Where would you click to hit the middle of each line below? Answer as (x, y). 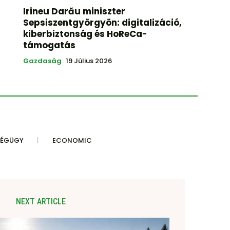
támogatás (49, 45)
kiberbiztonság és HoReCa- (85, 34)
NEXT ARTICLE (41, 202)
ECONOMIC (72, 141)
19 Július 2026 (89, 61)
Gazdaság (42, 61)
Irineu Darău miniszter (74, 12)
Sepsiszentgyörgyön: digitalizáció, (102, 23)
